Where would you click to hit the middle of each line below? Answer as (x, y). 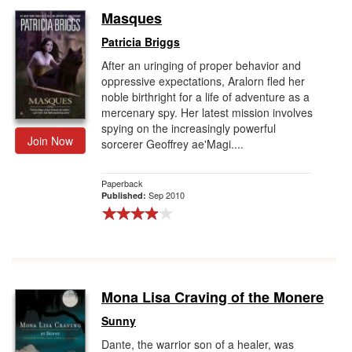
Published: (125, 195)
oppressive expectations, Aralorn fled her (203, 81)
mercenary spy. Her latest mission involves (207, 112)
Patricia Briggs (141, 42)
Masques (132, 18)
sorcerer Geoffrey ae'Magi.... (172, 144)
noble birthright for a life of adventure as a (205, 97)
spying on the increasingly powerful (189, 128)
